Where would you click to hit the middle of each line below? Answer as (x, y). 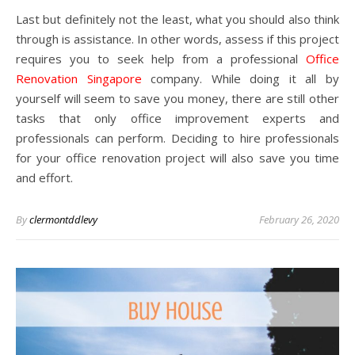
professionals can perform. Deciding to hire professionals (177, 138)
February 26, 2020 (299, 219)
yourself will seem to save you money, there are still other (177, 98)
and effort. (44, 177)
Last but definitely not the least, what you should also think (177, 19)
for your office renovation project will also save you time (177, 158)
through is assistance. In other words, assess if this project (177, 39)
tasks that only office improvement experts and (177, 118)
